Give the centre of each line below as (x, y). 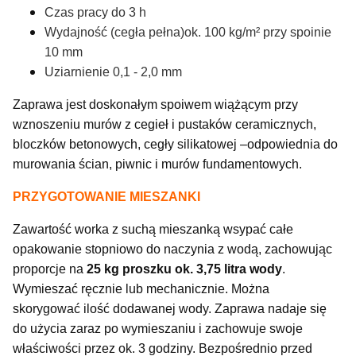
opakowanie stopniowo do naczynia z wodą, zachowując (172, 249)
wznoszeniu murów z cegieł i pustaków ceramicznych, (164, 124)
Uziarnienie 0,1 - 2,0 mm (113, 72)
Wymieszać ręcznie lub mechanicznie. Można (141, 288)
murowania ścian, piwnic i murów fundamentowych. (161, 164)
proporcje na (50, 269)
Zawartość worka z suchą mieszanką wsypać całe (153, 229)
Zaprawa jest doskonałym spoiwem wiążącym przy (155, 104)
